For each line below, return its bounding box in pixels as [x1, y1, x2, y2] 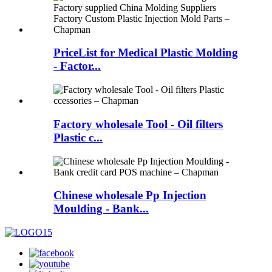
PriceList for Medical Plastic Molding [53, 46, 238, 59]
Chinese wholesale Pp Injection [53, 189, 206, 202]
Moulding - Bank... [53, 202, 149, 216]
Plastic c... [53, 131, 103, 144]
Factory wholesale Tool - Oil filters [53, 117, 223, 131]
